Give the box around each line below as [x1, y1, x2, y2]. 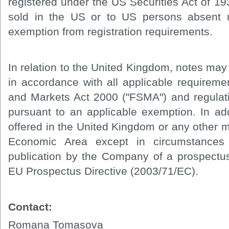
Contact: [8, 200, 52, 213]
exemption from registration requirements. [8, 25, 213, 37]
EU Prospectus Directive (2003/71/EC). [8, 165, 198, 177]
